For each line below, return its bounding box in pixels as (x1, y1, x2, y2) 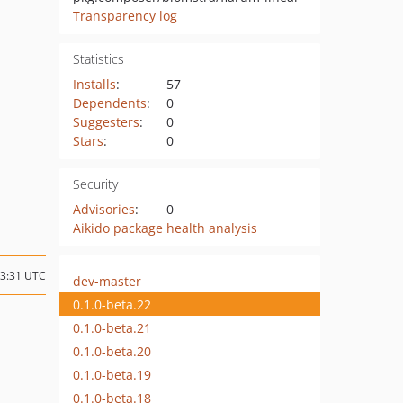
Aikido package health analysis (72, 219, 257, 237)
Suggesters (72, 113, 139, 130)
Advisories (72, 201, 135, 218)
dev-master (73, 272, 141, 290)
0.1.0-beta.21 (73, 318, 151, 336)
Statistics (72, 50, 124, 67)
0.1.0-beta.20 (73, 342, 151, 360)
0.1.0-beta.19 (73, 365, 151, 383)
